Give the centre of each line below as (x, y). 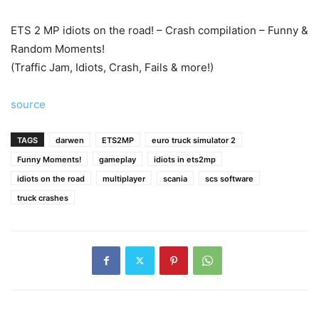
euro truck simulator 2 (194, 140)
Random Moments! (58, 48)
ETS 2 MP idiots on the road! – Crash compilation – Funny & (159, 30)
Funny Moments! (49, 159)
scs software (229, 178)
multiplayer (124, 178)
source (28, 104)
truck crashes (43, 198)
